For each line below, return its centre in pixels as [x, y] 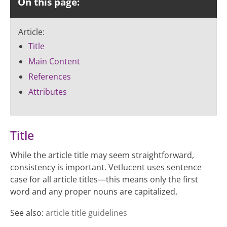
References [50, 77]
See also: [28, 213]
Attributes [48, 92]
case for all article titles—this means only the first [104, 179]
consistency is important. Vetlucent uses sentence [106, 167]
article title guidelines [86, 213]
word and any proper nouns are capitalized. [94, 191]
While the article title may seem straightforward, [102, 155]
